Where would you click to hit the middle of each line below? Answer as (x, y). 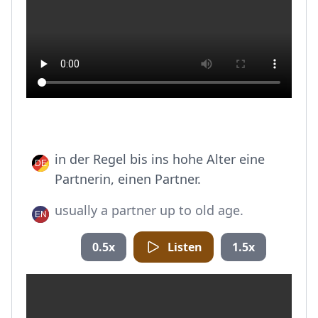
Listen (185, 247)
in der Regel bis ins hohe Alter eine (160, 159)
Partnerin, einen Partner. (128, 179)
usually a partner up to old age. (149, 210)
